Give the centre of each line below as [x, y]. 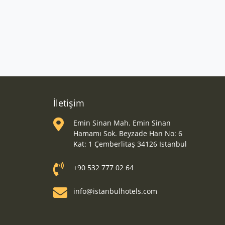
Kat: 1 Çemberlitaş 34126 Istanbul [130, 144]
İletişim [69, 103]
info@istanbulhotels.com [115, 191]
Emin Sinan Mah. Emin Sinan [122, 123]
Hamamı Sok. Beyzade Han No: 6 [128, 133]
